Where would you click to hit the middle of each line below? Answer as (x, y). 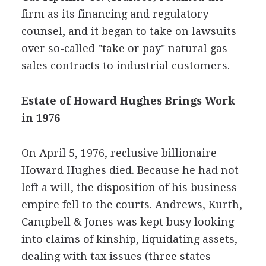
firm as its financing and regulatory (115, 14)
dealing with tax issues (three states (116, 256)
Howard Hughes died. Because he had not (130, 170)
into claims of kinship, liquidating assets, (129, 239)
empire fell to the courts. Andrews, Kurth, (132, 205)
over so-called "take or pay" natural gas (124, 48)
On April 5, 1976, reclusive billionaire (119, 153)
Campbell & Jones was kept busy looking (127, 222)
